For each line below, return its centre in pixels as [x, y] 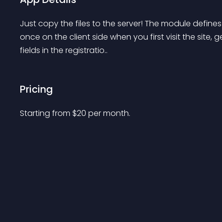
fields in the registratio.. [64, 50]
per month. [109, 113]
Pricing [36, 89]
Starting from [46, 113]
